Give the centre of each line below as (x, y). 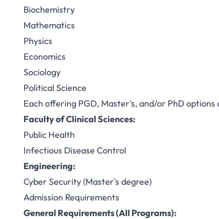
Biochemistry (49, 10)
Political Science (55, 88)
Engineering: (49, 166)
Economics (44, 56)
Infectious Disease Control (75, 150)
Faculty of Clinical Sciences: (79, 119)
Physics (38, 41)
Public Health (49, 135)
